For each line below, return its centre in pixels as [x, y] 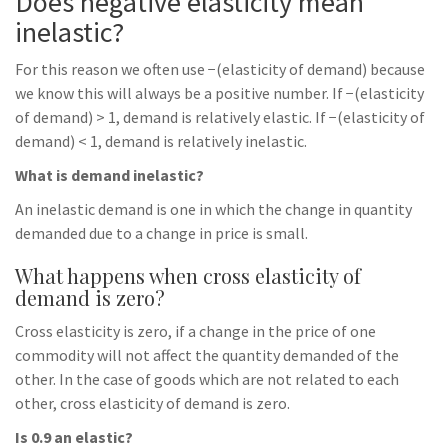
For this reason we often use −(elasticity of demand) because [220, 69]
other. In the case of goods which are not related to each [207, 379]
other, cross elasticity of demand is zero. [152, 403]
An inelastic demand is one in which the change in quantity [213, 209]
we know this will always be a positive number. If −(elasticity [219, 93]
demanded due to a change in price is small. [161, 233]
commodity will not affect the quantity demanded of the [207, 355]
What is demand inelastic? [109, 175]
